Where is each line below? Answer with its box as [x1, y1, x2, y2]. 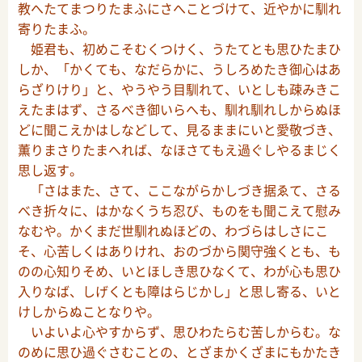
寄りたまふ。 [18, 19, 95, 39]
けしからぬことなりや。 [18, 301, 160, 322]
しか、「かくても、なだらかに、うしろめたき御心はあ [18, 59, 341, 79]
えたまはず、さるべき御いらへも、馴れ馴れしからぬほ [18, 99, 341, 120]
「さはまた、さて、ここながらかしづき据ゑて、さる [18, 180, 341, 200]
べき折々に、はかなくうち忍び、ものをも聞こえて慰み [18, 200, 341, 221]
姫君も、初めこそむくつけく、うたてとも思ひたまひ [18, 39, 341, 59]
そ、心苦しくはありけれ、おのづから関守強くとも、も [18, 241, 341, 261]
